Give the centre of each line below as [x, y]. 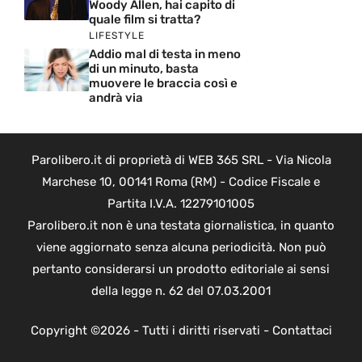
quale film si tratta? [145, 19]
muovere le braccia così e [163, 83]
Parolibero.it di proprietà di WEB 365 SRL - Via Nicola [181, 160]
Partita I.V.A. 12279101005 [181, 203]
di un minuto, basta [144, 68]
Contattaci [302, 331]
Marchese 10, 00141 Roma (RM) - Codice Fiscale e [181, 181]
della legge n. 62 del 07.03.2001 [181, 290]
